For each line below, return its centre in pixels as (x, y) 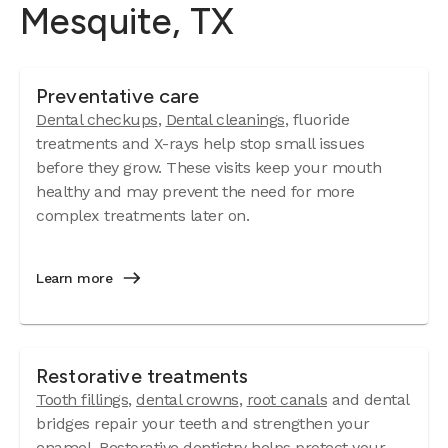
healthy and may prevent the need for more (195, 191)
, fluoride (317, 119)
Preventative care (118, 96)
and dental (368, 399)
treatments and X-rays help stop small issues (200, 143)
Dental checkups (97, 119)
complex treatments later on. (142, 215)
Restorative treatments (142, 376)
